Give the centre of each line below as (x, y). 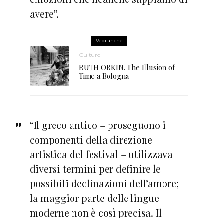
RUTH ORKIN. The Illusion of (127, 67)
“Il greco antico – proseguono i (98, 125)
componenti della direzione (91, 139)
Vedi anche (109, 41)
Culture (90, 55)
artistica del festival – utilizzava (101, 154)
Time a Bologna (104, 76)
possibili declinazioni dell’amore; (104, 183)
